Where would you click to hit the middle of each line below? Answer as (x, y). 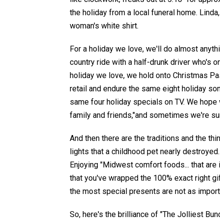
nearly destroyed (189, 152)
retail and (86, 89)
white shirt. (120, 26)
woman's (85, 26)
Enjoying (85, 165)
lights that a (91, 152)
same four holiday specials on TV (126, 102)
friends (119, 115)
